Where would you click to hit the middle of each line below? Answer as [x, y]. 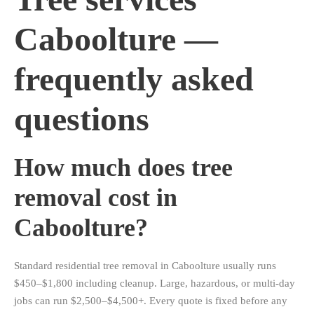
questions [82, 119]
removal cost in [96, 198]
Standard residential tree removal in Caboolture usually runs [145, 266]
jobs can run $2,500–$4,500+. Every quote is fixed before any [151, 301]
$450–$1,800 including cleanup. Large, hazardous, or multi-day [155, 284]
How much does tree [123, 168]
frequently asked [134, 79]
